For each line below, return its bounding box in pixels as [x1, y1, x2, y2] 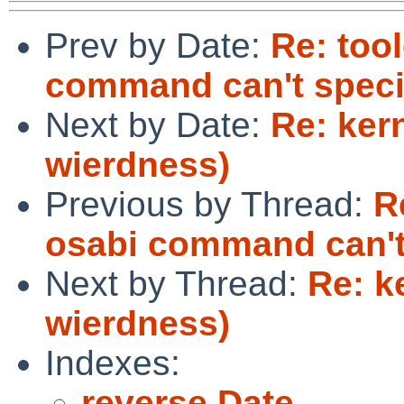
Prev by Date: [45, 25, 271, 65]
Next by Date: [45, 105, 271, 144]
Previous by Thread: [45, 184, 373, 224]
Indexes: [45, 343, 180, 382]
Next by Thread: [45, 263, 308, 303]
